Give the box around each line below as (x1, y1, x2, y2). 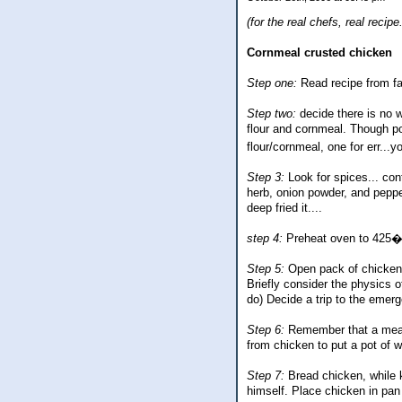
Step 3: (247, 170, 284, 185)
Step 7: (247, 369, 284, 383)
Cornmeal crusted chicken (247, 46, 392, 60)
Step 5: (247, 262, 284, 276)
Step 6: (247, 323, 284, 337)
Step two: (247, 107, 296, 121)
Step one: (247, 76, 297, 91)
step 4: (247, 232, 283, 246)
